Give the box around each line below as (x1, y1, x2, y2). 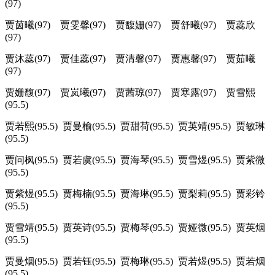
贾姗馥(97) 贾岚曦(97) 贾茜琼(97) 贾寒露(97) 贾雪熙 (5, 87, 255, 98)
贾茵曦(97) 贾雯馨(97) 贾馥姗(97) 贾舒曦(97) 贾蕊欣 (5, 20, 255, 31)
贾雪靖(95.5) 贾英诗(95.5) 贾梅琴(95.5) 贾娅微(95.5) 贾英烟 (5, 222, 265, 233)
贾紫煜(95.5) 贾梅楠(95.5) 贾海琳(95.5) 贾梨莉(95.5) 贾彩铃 (5, 188, 265, 199)
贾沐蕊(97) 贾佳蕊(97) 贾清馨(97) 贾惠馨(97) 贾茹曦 (5, 53, 255, 64)
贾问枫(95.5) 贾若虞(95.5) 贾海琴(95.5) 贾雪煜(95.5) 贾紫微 (5, 155, 265, 166)
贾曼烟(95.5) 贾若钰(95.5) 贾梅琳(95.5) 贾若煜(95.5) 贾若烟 (5, 256, 265, 267)
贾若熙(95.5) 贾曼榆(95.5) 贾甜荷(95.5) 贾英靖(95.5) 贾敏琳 (5, 121, 265, 132)
